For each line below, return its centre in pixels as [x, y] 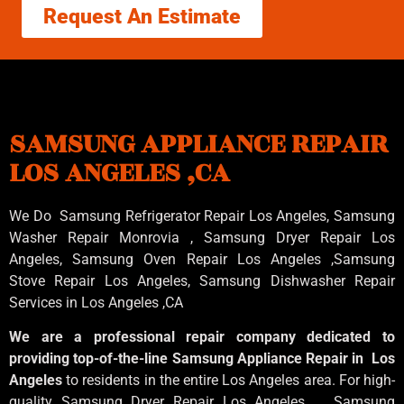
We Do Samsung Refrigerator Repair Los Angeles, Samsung [202, 216]
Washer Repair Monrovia [100, 237]
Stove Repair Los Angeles [98, 280]
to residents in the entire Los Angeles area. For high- [231, 381]
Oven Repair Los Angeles [238, 259]
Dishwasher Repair [333, 280]
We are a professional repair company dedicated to [202, 337]
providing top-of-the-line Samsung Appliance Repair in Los [202, 359]
